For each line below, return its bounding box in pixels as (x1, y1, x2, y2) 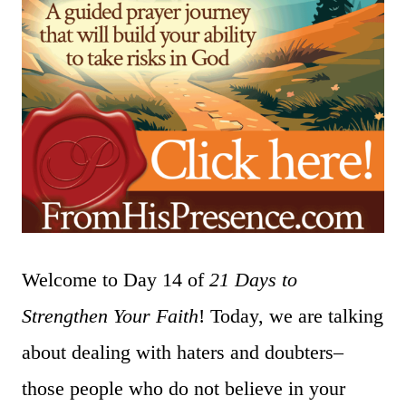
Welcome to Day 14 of (22, 267, 209, 291)
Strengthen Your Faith (22, 304, 198, 327)
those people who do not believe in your (22, 376, 345, 400)
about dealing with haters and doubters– (22, 340, 343, 363)
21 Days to (209, 267, 297, 291)
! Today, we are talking (198, 304, 383, 327)
